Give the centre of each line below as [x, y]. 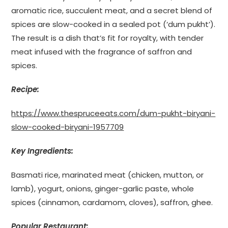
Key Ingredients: [42, 151]
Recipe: [25, 89]
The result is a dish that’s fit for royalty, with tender [108, 38]
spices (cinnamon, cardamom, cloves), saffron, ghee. [112, 202]
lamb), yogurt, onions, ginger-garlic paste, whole [103, 188]
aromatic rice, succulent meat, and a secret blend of [112, 10]
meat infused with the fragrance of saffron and [102, 51]
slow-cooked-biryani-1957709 [68, 127]
